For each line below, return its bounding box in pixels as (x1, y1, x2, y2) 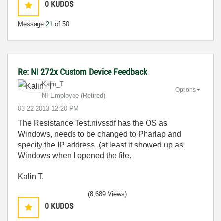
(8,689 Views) (88, 190, 127, 198)
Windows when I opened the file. (18, 151, 131, 160)
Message (18, 20, 46, 28)
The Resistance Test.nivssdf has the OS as (18, 119, 167, 127)
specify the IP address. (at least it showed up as (18, 141, 183, 149)
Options (175, 86, 196, 93)
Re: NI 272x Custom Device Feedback (18, 67, 147, 77)
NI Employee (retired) (42, 92, 105, 99)
